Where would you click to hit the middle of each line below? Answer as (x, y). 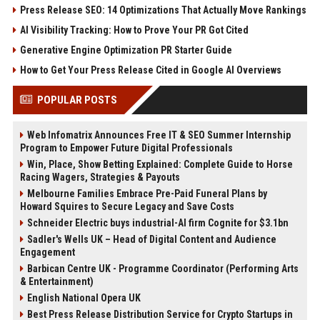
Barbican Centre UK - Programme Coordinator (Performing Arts (162, 269)
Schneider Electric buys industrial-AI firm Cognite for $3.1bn (157, 223)
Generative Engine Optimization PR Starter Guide (126, 50)
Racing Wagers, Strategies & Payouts (100, 177)
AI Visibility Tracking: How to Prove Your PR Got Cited (134, 30)
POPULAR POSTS (77, 100)
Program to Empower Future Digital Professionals (126, 148)
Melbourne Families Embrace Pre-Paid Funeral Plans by (147, 194)
